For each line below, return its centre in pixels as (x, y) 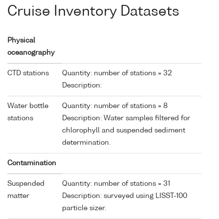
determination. (88, 142)
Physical (21, 40)
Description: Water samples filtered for (126, 118)
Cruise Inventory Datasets (93, 12)
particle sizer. (86, 208)
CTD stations (28, 73)
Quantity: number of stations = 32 (117, 73)
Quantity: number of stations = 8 (115, 106)
